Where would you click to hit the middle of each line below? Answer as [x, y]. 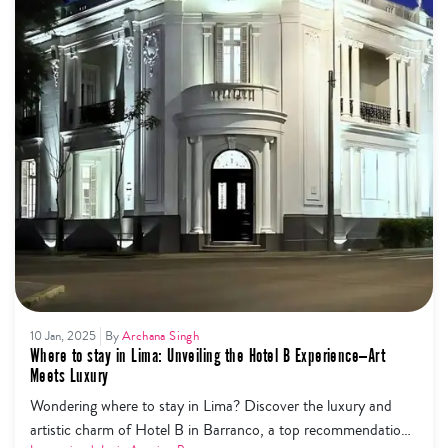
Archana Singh [161, 336]
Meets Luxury [69, 375]
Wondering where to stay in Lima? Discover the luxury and [211, 405]
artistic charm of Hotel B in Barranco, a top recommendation [219, 429]
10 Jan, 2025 [63, 336]
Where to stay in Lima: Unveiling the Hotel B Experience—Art [208, 355]
